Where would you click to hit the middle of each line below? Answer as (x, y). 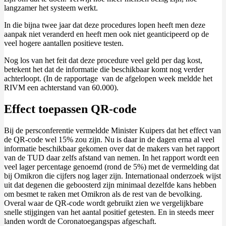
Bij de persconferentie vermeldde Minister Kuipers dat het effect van (112, 130)
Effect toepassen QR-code (70, 109)
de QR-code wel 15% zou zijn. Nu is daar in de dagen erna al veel (109, 139)
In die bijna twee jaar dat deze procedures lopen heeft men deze (105, 25)
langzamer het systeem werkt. (51, 8)
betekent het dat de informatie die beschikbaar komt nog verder (104, 70)
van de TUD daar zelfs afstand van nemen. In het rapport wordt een (111, 157)
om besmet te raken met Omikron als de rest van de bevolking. (103, 194)
